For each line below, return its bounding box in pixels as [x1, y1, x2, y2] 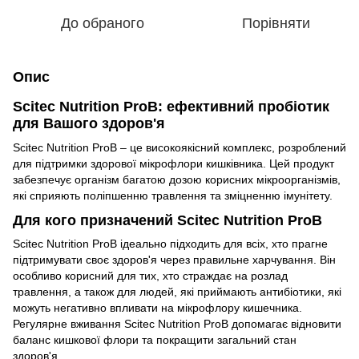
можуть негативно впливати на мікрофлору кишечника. [13, 301, 302, 315]
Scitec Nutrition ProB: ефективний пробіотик [13, 99, 329, 115]
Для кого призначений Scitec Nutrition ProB [13, 212, 322, 228]
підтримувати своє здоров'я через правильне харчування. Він [13, 253, 336, 267]
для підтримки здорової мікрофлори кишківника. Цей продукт [13, 156, 334, 170]
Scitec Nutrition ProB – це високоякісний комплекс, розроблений [13, 140, 346, 154]
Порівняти [241, 15, 310, 32]
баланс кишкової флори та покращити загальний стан [13, 333, 296, 347]
